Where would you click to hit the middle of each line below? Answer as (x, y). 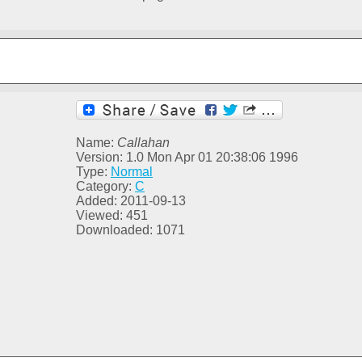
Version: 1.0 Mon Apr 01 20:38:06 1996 (187, 158)
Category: (105, 187)
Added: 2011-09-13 (131, 201)
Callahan (143, 143)
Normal (132, 172)
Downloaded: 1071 (130, 230)
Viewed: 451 (112, 216)
